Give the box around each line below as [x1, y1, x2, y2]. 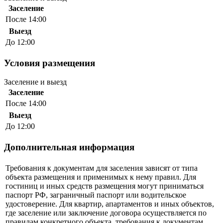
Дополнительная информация [4, 141, 134, 152]
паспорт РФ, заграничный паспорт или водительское [5, 190, 186, 199]
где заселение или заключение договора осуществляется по [5, 208, 207, 217]
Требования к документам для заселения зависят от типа [5, 163, 198, 172]
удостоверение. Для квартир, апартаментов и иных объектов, [5, 199, 214, 208]
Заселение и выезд [4, 78, 67, 87]
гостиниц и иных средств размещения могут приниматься [5, 181, 204, 190]
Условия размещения [4, 57, 95, 68]
